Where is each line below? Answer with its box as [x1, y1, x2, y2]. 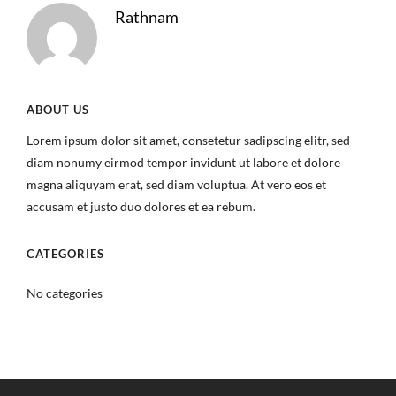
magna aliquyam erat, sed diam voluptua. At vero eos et [27, 177, 326, 192]
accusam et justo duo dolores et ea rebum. [27, 199, 255, 214]
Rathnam [115, 7, 179, 27]
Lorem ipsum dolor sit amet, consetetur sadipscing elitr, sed [27, 133, 350, 148]
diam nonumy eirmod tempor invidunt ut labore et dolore [27, 155, 340, 170]
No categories [27, 286, 103, 301]
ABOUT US [27, 103, 89, 117]
